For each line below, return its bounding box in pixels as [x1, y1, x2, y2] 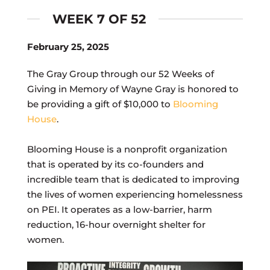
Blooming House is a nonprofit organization [27, 143, 227, 155]
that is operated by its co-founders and [27, 158, 204, 170]
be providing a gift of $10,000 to [27, 98, 173, 110]
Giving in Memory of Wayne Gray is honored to [27, 83, 239, 95]
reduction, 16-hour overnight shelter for [27, 218, 206, 230]
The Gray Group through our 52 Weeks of [27, 67, 214, 80]
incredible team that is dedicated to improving [27, 173, 239, 185]
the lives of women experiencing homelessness [27, 188, 243, 200]
